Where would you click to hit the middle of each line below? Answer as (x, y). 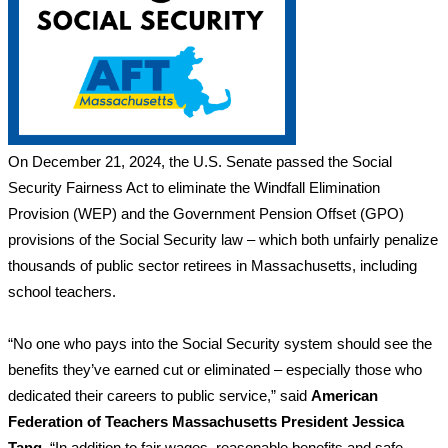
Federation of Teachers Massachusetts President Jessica (206, 421)
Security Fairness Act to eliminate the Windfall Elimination (194, 187)
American (344, 395)
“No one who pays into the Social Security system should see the (220, 343)
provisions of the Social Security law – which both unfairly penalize (223, 239)
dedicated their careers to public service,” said (159, 395)
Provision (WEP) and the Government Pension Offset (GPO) (206, 213)
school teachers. (64, 291)
